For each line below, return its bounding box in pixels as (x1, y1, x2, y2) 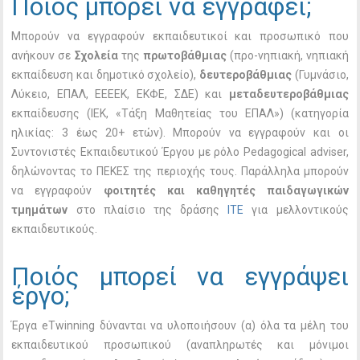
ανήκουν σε (11, 49, 75, 63)
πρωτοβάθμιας (142, 49, 227, 63)
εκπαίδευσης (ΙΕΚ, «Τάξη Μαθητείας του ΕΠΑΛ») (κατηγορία (11, 107, 349, 121)
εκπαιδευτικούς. (11, 223, 100, 236)
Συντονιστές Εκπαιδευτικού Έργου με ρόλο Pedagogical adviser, (11, 145, 349, 159)
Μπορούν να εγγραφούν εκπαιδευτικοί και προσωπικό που (11, 30, 349, 43)
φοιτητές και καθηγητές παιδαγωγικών (103, 184, 349, 198)
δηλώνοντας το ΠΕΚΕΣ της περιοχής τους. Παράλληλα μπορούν (11, 165, 349, 178)
